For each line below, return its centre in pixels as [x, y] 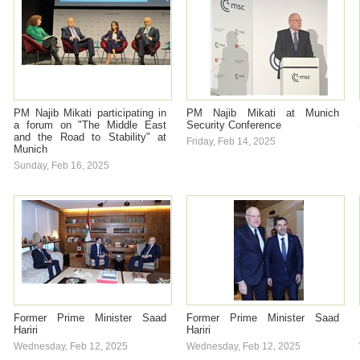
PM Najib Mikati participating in [90, 113]
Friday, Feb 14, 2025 [231, 141]
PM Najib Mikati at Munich [263, 113]
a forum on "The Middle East [90, 125]
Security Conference [234, 125]
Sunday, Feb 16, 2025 [61, 166]
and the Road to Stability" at [90, 137]
